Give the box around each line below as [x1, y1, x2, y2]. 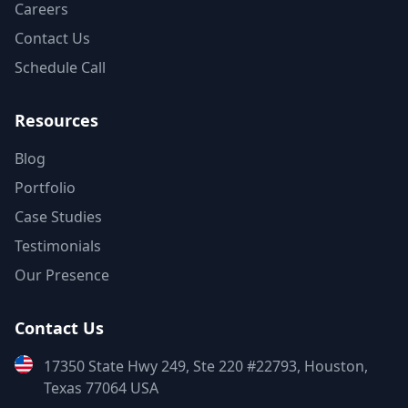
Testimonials [15, 236, 101, 256]
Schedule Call [15, 57, 106, 77]
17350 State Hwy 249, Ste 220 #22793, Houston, [44, 356, 368, 376]
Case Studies [15, 207, 102, 227]
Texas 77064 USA [44, 378, 158, 398]
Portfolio [15, 178, 76, 198]
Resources [15, 109, 98, 131]
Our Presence [15, 265, 109, 285]
